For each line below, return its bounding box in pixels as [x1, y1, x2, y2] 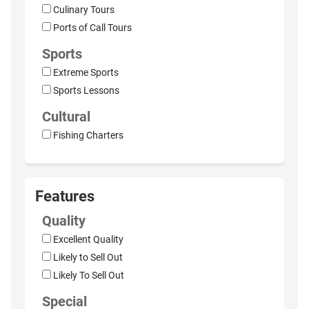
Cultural [42, 108, 90, 126]
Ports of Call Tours [53, 22, 132, 34]
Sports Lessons [53, 85, 119, 97]
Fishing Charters [53, 130, 123, 142]
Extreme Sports [53, 67, 119, 79]
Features [35, 188, 94, 206]
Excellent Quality [53, 234, 123, 246]
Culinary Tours [53, 4, 114, 17]
